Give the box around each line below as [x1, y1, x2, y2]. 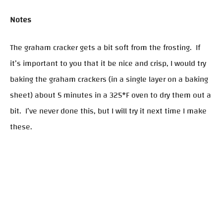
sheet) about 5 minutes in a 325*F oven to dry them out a [10, 88, 211, 103]
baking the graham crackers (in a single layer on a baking [10, 72, 208, 87]
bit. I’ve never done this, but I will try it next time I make [10, 104, 207, 119]
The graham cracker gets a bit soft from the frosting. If [10, 40, 200, 55]
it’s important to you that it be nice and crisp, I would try [10, 56, 206, 71]
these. [10, 119, 32, 135]
